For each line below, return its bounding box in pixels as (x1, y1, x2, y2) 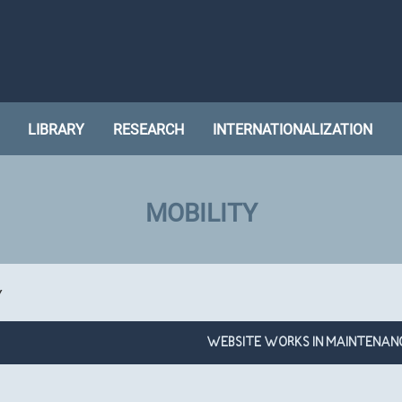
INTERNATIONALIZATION (213, 121, 372, 139)
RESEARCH (113, 121, 184, 139)
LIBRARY (28, 121, 84, 139)
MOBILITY (144, 198, 258, 229)
